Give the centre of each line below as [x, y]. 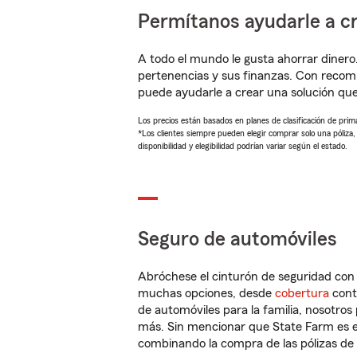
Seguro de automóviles [237, 239]
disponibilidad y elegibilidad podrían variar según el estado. [243, 146]
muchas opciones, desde [206, 293]
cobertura [302, 293]
